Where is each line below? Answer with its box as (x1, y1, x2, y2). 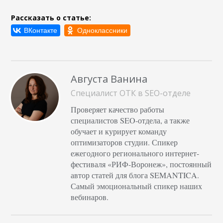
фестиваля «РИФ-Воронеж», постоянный (71, 158, 212, 169)
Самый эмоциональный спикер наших (71, 180, 203, 191)
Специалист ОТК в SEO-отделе (71, 87, 191, 99)
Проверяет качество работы (71, 104, 165, 114)
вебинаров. (71, 191, 109, 202)
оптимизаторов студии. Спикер (71, 136, 178, 147)
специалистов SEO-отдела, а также (71, 114, 190, 125)
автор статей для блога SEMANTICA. (71, 169, 200, 180)
